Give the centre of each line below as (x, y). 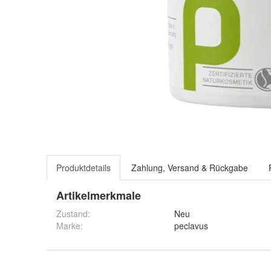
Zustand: (73, 214)
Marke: (70, 226)
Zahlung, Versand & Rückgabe (190, 168)
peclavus (191, 226)
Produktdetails (83, 168)
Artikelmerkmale (99, 195)
